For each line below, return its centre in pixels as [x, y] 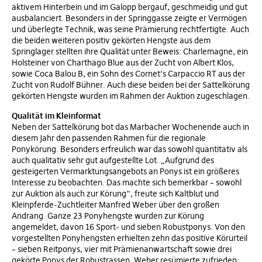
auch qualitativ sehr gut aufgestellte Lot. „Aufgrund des [113, 160]
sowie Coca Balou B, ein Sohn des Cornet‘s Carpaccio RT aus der [128, 73]
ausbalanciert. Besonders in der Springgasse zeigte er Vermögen [129, 18]
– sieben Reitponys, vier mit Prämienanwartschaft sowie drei [122, 249]
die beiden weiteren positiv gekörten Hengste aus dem [111, 40]
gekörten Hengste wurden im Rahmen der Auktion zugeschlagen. [131, 96]
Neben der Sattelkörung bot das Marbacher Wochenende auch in [130, 127]
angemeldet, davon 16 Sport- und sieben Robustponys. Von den [128, 227]
